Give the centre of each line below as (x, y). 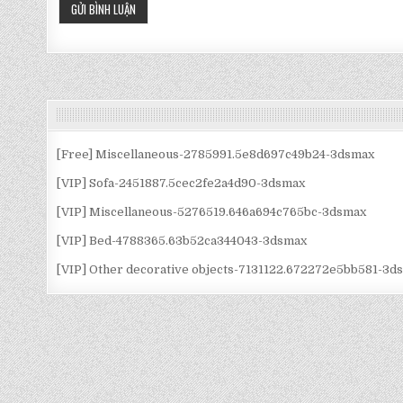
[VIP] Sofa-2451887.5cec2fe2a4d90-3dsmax (181, 184)
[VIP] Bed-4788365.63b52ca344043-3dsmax (182, 241)
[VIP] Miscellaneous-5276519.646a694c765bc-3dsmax (212, 212)
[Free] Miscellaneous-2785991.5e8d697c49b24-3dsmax (216, 155)
